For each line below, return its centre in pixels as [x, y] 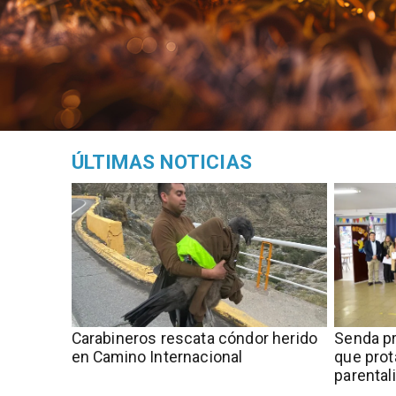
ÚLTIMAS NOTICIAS [162, 163]
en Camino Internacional [157, 357]
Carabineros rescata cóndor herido [194, 338]
